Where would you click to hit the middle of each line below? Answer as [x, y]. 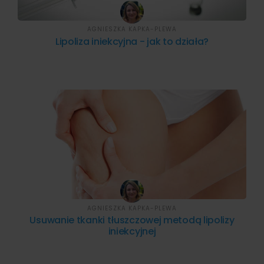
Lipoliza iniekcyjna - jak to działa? [132, 41]
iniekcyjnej [132, 232]
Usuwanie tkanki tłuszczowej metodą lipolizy [132, 220]
